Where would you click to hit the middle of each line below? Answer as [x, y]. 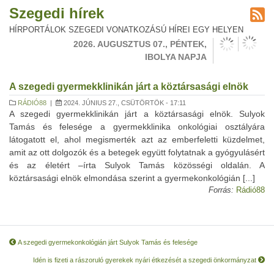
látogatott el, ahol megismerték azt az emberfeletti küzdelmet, [137, 139]
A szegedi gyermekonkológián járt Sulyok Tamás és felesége [107, 242]
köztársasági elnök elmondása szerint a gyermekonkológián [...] [132, 178]
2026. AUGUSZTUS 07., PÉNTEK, [140, 44]
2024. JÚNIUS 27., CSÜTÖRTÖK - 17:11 [124, 103]
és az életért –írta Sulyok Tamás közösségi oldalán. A [137, 165]
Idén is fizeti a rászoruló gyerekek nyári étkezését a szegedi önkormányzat [146, 260]
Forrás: [221, 190]
